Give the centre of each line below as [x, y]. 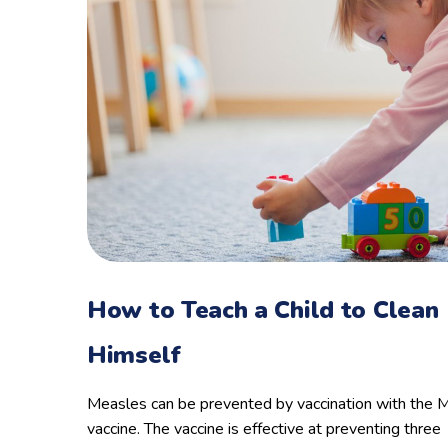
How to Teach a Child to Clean [263, 310]
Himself [134, 355]
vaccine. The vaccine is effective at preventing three [264, 429]
